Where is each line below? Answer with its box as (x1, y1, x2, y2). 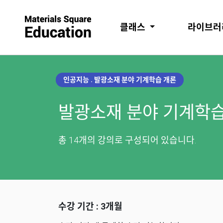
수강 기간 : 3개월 (58, 201, 122, 212)
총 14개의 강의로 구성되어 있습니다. (58, 135, 196, 145)
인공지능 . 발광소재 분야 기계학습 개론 (63, 76, 176, 84)
